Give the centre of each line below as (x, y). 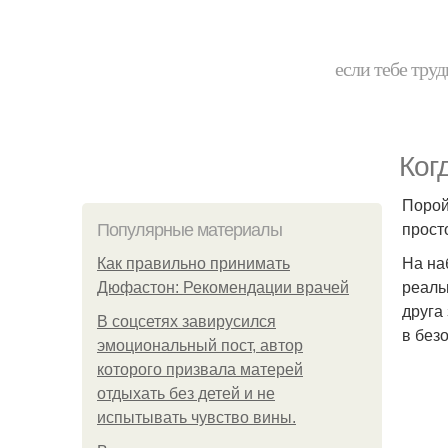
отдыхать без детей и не (186, 393)
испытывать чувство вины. (196, 417)
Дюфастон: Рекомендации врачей (223, 287)
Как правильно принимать (193, 263)
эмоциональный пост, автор (200, 345)
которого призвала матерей (200, 369)
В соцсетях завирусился (186, 321)
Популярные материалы (189, 230)
